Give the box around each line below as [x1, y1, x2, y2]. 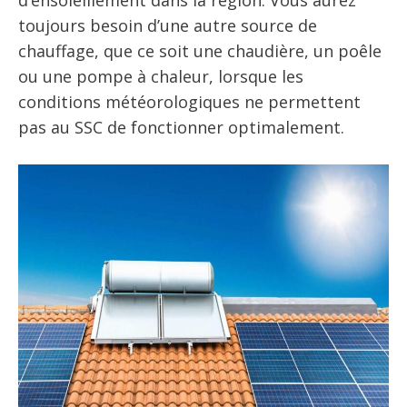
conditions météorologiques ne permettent [18, 91, 361, 113]
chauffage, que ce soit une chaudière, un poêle [18, 40, 382, 62]
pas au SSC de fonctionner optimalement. [18, 116, 344, 138]
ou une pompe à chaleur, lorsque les [18, 65, 303, 87]
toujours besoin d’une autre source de [18, 15, 317, 36]
